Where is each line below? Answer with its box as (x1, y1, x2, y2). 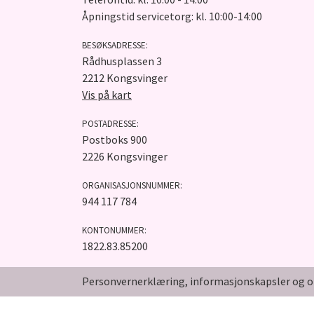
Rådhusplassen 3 (82, 54, 162, 68)
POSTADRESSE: (82, 118, 139, 130)
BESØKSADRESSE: (82, 39, 148, 51)
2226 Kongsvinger (82, 149, 168, 163)
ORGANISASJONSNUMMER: (82, 179, 182, 191)
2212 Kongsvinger (82, 71, 168, 85)
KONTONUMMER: (82, 224, 146, 236)
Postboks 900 (82, 132, 147, 146)
